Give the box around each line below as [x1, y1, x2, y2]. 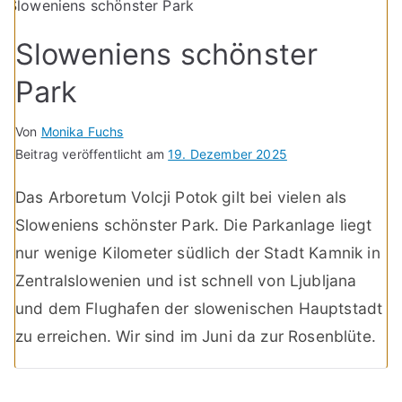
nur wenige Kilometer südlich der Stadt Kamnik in [15, 242, 380, 262]
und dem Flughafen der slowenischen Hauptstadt [15, 298, 383, 318]
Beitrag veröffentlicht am [15, 145, 169, 162]
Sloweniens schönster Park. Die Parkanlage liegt [15, 214, 372, 234]
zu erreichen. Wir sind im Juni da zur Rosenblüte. [15, 326, 376, 345]
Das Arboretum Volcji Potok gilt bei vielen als [15, 187, 347, 206]
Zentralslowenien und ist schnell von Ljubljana [15, 270, 357, 290]
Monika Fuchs [40, 123, 124, 139]
